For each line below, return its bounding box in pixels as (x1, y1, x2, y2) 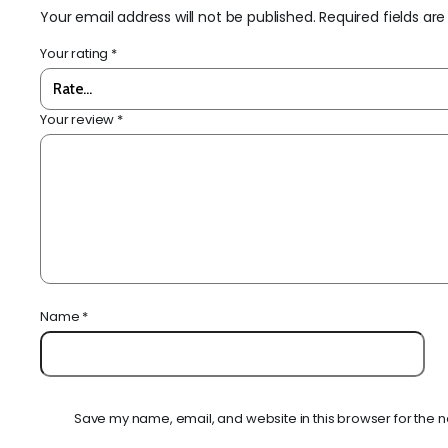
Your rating (40, 43, 112, 63)
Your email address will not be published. (40, 6, 316, 27)
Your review (40, 109, 118, 129)
